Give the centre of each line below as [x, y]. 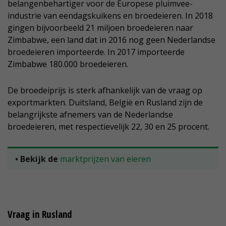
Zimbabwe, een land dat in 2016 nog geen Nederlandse [111, 40]
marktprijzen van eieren [105, 159]
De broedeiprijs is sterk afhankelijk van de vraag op [105, 91]
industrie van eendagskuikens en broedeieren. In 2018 [110, 16]
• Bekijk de [37, 159]
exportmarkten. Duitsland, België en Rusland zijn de [105, 103]
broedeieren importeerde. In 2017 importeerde [96, 52]
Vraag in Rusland [40, 215]
